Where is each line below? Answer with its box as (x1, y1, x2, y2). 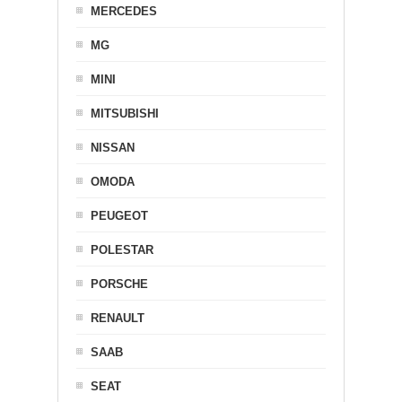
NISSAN (91, 140, 135, 154)
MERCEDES (91, 4, 157, 18)
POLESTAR (91, 242, 153, 257)
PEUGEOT (91, 208, 148, 223)
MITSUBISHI (91, 106, 159, 120)
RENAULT (91, 310, 144, 325)
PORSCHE (91, 276, 148, 291)
